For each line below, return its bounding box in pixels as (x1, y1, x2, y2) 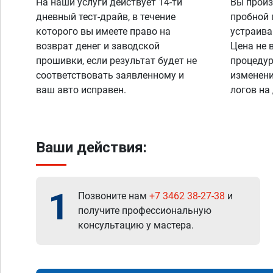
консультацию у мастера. (78, 219, 194, 231)
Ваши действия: (36, 139, 147, 156)
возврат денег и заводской (36, 40, 160, 52)
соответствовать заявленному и (36, 69, 184, 81)
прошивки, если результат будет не (36, 55, 197, 66)
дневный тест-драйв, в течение (36, 11, 175, 23)
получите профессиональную (78, 205, 211, 216)
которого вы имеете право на (36, 26, 171, 37)
